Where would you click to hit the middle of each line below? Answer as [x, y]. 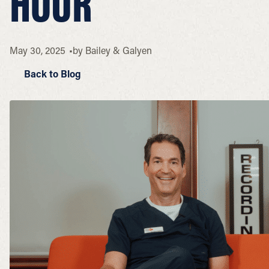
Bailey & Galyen [118, 50]
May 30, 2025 [38, 50]
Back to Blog [51, 74]
